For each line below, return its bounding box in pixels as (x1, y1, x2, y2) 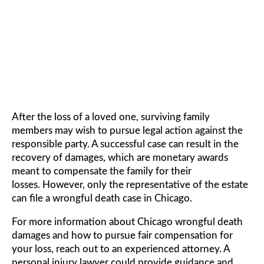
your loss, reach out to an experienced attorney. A (12, 244, 230, 255)
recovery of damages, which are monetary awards (12, 153, 228, 163)
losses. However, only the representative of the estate (12, 180, 248, 190)
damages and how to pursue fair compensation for (12, 230, 233, 241)
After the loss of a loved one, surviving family (12, 112, 210, 123)
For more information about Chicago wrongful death (12, 217, 243, 227)
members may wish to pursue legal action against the (12, 126, 243, 136)
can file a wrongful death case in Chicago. (12, 193, 192, 204)
